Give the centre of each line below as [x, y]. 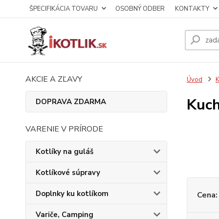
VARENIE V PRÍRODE [64, 129]
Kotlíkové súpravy [68, 173]
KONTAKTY [192, 9]
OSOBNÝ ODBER [140, 9]
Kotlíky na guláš [65, 152]
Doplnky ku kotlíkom [72, 194]
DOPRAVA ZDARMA [71, 102]
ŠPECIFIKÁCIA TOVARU [64, 9]
